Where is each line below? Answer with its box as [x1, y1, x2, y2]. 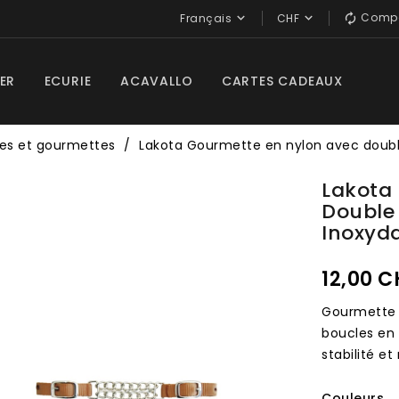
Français [180, 11, 232, 26]
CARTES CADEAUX [221, 72, 344, 90]
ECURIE [44, 72, 92, 90]
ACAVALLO [119, 72, 193, 90]
